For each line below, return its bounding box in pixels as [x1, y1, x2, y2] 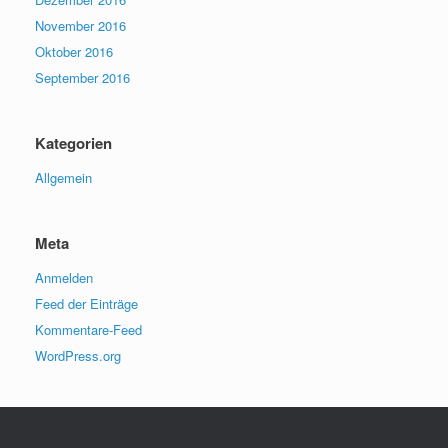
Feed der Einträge [35, 294, 138, 313]
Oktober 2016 [35, 42, 113, 61]
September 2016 [35, 68, 130, 87]
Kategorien [35, 132, 112, 154]
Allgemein [35, 168, 92, 187]
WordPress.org [35, 346, 121, 365]
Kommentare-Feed [35, 320, 142, 339]
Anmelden [35, 268, 93, 287]
